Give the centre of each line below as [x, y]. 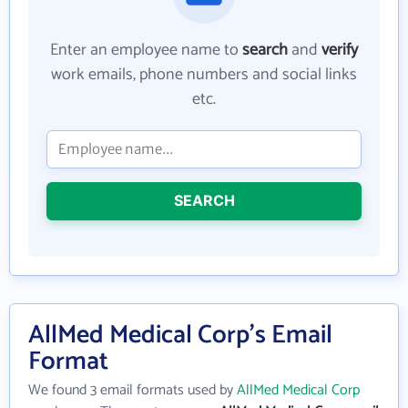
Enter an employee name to [146, 50]
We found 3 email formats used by [133, 390]
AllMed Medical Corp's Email [180, 335]
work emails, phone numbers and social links [204, 74]
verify [340, 50]
